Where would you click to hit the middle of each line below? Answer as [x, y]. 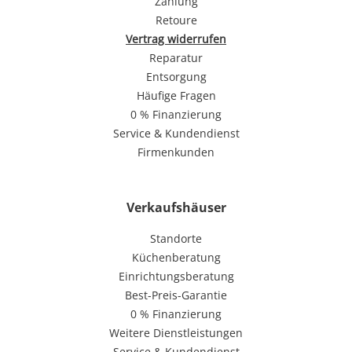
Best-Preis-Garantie [176, 295]
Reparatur [176, 57]
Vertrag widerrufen [176, 38]
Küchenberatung [176, 257]
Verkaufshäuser [176, 207]
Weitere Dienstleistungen [176, 332]
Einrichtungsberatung [176, 276]
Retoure [176, 20]
